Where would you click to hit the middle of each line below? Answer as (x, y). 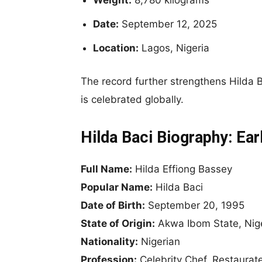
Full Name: (106, 169)
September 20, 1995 (195, 205)
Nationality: (109, 241)
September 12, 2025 (168, 24)
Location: (116, 48)
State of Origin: (118, 223)
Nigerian (159, 241)
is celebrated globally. (132, 99)
